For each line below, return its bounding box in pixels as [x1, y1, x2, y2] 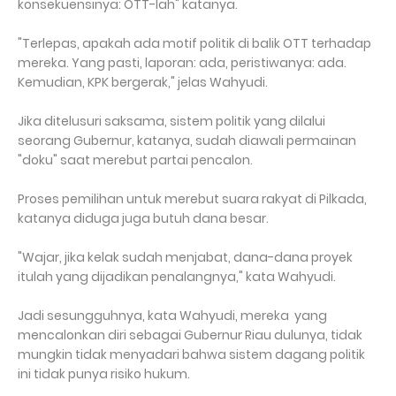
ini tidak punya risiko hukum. [18, 365, 190, 383]
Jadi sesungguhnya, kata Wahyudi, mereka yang [18, 307, 327, 324]
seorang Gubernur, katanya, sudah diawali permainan [18, 132, 356, 149]
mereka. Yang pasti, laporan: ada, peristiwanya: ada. [18, 54, 346, 72]
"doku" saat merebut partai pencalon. [18, 151, 253, 169]
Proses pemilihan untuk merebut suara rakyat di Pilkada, [18, 190, 367, 208]
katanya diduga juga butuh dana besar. [18, 209, 271, 227]
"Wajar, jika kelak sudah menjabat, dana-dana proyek [18, 248, 353, 266]
